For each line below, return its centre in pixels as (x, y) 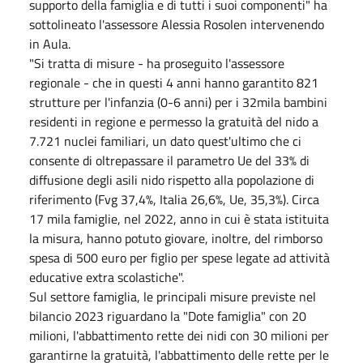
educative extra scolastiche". (107, 277)
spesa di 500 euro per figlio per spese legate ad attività (179, 257)
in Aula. (50, 43)
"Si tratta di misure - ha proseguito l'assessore (157, 63)
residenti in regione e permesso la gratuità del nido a (174, 121)
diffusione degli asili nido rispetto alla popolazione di (172, 179)
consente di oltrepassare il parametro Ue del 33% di (169, 160)
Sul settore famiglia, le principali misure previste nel (173, 296)
